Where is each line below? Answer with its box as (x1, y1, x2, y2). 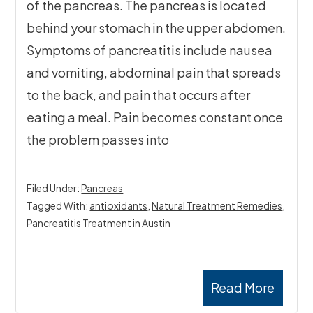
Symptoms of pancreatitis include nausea (27, 42, 273, 59)
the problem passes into (27, 131, 170, 148)
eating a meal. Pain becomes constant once (27, 109, 284, 126)
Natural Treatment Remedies (152, 199, 283, 212)
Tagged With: (27, 199, 90, 212)
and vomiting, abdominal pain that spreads (27, 64, 282, 81)
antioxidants (89, 199, 148, 212)
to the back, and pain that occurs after (27, 87, 251, 103)
